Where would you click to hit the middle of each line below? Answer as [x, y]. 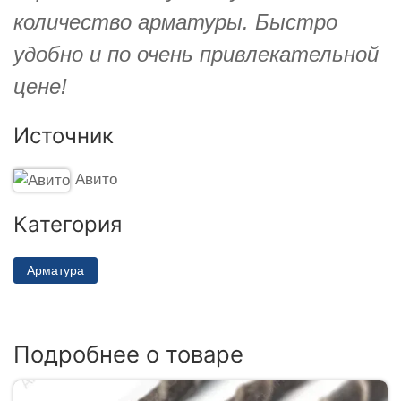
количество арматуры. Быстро [175, 21]
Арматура [55, 270]
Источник [64, 135]
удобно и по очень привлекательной [196, 54]
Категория [68, 224]
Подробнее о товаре [128, 354]
